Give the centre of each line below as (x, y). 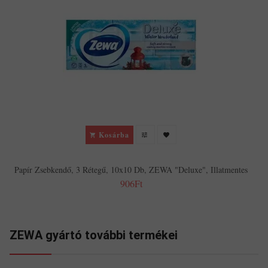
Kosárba (114, 135)
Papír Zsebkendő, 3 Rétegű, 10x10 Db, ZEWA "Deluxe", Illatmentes (131, 170)
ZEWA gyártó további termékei (94, 235)
